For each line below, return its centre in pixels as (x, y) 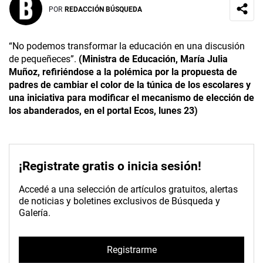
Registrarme (131, 249)
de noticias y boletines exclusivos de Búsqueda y (119, 201)
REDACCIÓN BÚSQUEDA (103, 9)
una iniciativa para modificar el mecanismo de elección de (131, 98)
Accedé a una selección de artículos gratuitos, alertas (128, 190)
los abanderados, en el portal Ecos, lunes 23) (103, 111)
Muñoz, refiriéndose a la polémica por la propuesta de (123, 72)
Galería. (35, 213)
